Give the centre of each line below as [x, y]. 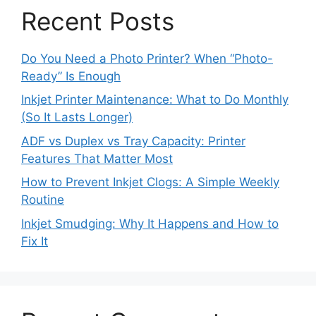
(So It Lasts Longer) [77, 117]
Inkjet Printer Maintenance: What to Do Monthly [155, 100]
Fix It [35, 241]
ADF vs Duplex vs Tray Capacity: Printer [133, 141]
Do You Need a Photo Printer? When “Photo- [147, 58]
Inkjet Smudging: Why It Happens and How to [150, 223]
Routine [43, 200]
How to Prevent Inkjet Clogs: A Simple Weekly [150, 182]
